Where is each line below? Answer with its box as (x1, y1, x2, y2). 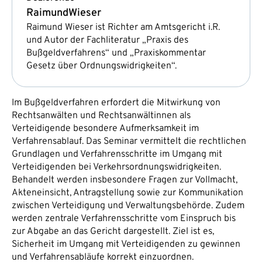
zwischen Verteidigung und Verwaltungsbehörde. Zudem (12, 199, 244, 212)
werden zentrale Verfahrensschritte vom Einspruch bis (12, 212, 236, 225)
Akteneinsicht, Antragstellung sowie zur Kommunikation (12, 187, 243, 199)
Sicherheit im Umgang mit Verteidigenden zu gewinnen (12, 238, 240, 250)
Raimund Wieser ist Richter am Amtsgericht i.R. (26, 21, 220, 33)
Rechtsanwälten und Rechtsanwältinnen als (12, 109, 191, 122)
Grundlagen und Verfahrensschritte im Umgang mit (12, 148, 222, 160)
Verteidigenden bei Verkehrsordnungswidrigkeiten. (12, 161, 221, 173)
